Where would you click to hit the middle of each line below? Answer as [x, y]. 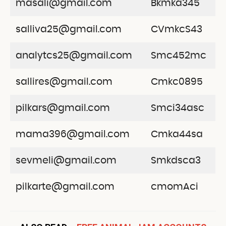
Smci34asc [177, 108]
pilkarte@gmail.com [65, 187]
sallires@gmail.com [64, 82]
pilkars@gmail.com [63, 108]
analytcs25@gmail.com [74, 55]
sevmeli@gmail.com [66, 160]
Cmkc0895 [177, 82]
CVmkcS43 [176, 29]
